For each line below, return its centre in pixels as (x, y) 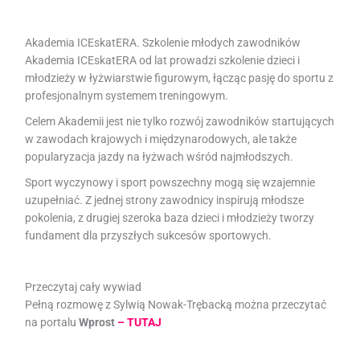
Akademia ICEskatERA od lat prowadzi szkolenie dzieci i (163, 60)
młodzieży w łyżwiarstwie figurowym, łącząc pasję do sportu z (180, 78)
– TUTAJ (140, 322)
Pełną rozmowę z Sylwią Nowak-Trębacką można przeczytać (176, 304)
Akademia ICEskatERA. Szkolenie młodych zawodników (163, 42)
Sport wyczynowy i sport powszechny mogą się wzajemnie (170, 182)
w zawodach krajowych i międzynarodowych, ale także (161, 139)
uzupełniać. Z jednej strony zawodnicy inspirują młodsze (165, 200)
